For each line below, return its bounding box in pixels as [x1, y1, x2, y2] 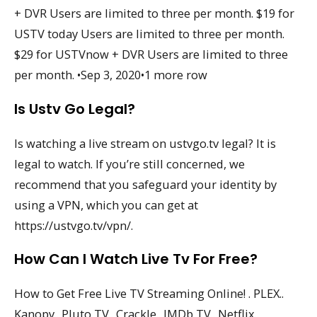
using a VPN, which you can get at [14, 196, 198, 213]
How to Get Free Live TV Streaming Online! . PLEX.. [14, 285, 284, 302]
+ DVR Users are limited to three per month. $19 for [14, 4, 294, 21]
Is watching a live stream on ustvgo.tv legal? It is [14, 134, 276, 151]
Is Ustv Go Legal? [14, 98, 135, 119]
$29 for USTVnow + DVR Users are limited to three [14, 45, 288, 62]
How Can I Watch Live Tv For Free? [14, 249, 258, 270]
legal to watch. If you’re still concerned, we [14, 155, 245, 172]
